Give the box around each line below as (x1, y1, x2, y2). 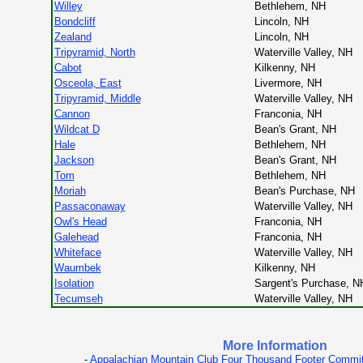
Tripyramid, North (53, 46, 135, 58)
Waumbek (53, 262, 101, 274)
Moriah (53, 185, 86, 197)
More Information (223, 339, 327, 352)
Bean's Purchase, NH (254, 185, 355, 197)
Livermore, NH (254, 77, 322, 89)
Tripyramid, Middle (53, 92, 141, 105)
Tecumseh (53, 293, 103, 305)
